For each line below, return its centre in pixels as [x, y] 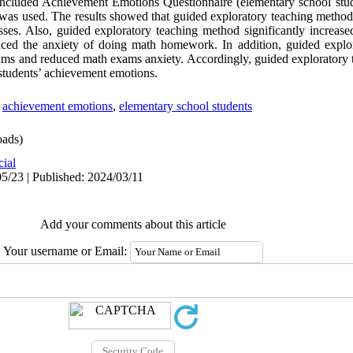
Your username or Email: [66, 251]
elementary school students [186, 106]
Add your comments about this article [133, 224]
